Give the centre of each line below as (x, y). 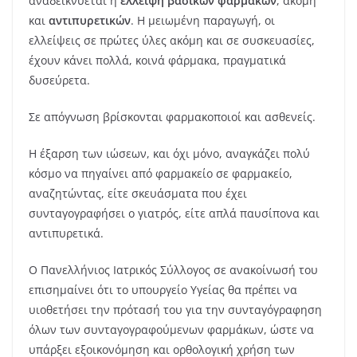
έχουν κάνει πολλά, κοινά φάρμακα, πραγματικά (157, 60)
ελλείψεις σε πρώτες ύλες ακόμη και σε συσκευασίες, (172, 40)
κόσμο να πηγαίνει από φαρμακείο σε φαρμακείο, (161, 173)
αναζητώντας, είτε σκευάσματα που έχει (138, 193)
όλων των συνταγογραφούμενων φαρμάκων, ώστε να (171, 330)
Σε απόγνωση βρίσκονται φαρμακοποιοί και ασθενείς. (172, 117)
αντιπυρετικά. (66, 233)
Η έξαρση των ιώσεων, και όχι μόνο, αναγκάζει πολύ (169, 153)
